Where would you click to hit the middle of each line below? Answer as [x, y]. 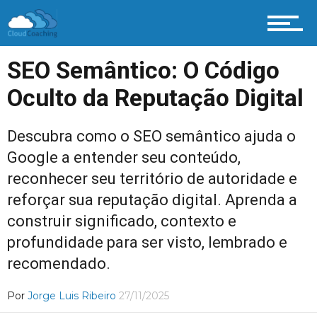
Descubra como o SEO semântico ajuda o [151, 136]
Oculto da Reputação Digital [155, 98]
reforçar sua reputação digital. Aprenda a [152, 200]
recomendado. [59, 264]
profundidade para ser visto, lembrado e [147, 242]
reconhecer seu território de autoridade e [152, 179]
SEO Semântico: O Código [143, 70]
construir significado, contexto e [122, 221]
